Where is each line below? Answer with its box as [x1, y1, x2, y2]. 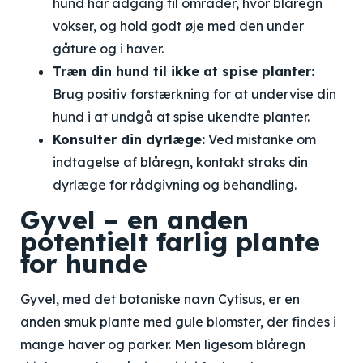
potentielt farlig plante [20, 225, 320, 258]
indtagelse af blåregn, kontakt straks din [53, 154, 308, 170]
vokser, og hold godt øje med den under [53, 18, 304, 34]
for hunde [20, 247, 147, 280]
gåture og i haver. [53, 41, 164, 57]
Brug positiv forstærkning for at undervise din [53, 86, 336, 102]
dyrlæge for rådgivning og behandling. [53, 177, 297, 193]
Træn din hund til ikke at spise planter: [53, 63, 314, 79]
